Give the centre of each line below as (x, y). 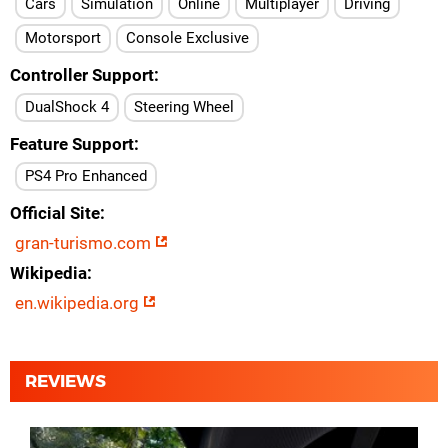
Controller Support (82, 75)
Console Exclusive (187, 38)
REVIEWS (65, 381)
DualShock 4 (67, 107)
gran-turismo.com (85, 243)
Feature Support (72, 144)
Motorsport (63, 38)
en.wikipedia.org (79, 303)
